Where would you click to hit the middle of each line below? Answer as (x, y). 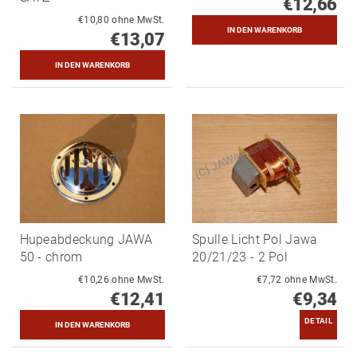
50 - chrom (51, 257)
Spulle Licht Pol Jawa (255, 240)
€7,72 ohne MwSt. (310, 280)
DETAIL (318, 321)
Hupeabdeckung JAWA (86, 240)
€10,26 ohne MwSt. (138, 280)
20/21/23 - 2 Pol (240, 257)
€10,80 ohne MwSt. (138, 20)
